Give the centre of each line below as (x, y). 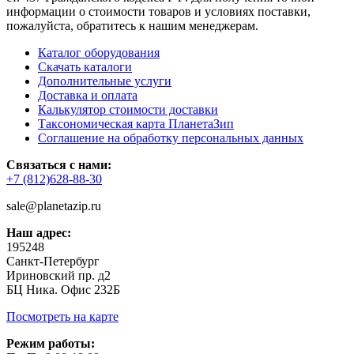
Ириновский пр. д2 (58, 276)
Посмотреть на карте (62, 317)
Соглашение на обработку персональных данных (171, 138)
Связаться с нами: (59, 165)
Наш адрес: (39, 233)
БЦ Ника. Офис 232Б (63, 290)
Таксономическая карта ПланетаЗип (136, 124)
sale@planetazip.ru (54, 206)
